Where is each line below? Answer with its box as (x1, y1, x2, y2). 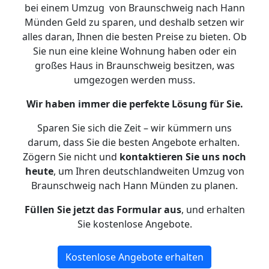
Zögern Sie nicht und (23, 150, 119, 163)
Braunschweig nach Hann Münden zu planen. (31, 179, 238, 192)
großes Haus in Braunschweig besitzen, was (34, 59, 235, 72)
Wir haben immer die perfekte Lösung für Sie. (26, 97, 243, 110)
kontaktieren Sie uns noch (119, 150, 246, 163)
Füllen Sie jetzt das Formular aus (24, 203, 181, 216)
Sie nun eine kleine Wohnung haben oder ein (32, 44, 237, 58)
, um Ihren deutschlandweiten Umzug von (53, 165, 244, 178)
